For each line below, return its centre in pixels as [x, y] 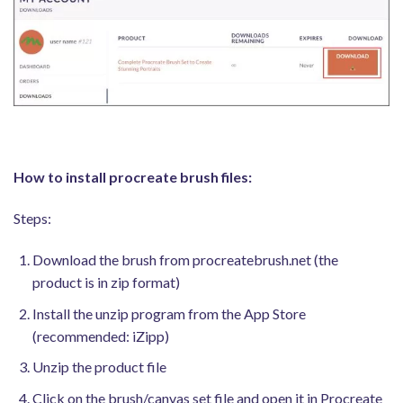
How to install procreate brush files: [133, 177]
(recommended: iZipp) [100, 336]
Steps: [32, 219]
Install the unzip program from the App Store [169, 313]
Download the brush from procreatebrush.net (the [185, 259]
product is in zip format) [106, 282]
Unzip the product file [99, 367]
